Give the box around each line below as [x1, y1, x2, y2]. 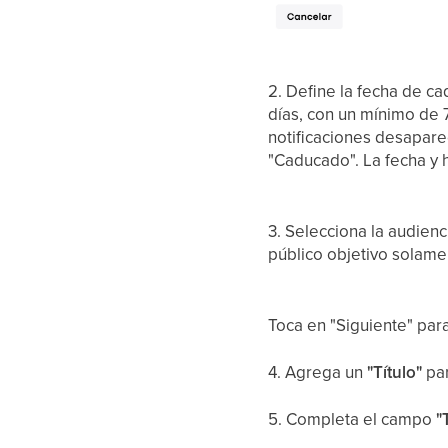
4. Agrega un [268, 359, 368, 384]
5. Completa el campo [268, 406, 437, 431]
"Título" [367, 359, 423, 384]
